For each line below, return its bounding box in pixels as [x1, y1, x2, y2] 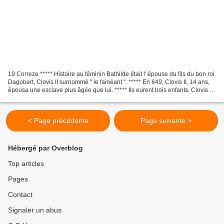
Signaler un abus [8, 206, 61, 214]
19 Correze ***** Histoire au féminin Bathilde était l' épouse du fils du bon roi [8, 70, 214, 78]
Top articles [8, 159, 44, 168]
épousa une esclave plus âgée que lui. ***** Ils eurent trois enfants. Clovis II [8, 86, 212, 94]
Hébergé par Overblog [8, 144, 83, 152]
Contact [8, 190, 32, 199]
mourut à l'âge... [8, 94, 51, 102]
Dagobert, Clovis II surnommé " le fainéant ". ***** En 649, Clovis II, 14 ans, [8, 78, 209, 86]
